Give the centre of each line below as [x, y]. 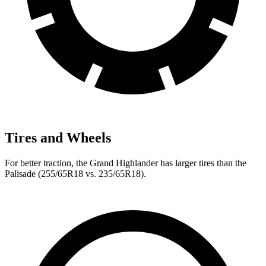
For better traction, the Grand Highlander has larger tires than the [126, 163]
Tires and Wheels [58, 137]
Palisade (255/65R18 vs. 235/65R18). [75, 173]
